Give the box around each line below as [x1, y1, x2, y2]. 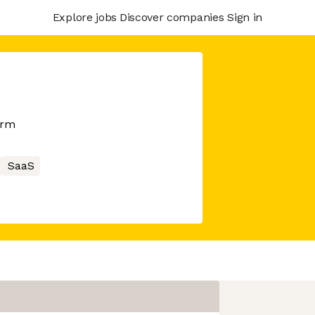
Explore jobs [52, 10, 117, 24]
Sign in [227, 10, 262, 24]
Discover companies [119, 10, 224, 24]
